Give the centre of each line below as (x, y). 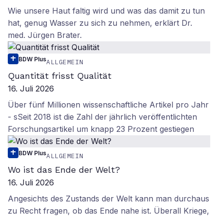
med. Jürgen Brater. (45, 35)
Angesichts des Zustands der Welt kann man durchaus (109, 199)
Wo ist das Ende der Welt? (64, 170)
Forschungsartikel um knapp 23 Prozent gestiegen (101, 129)
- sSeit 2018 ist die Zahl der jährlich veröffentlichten (102, 117)
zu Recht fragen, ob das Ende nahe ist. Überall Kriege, (109, 211)
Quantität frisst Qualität (60, 76)
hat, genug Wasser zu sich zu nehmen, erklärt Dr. (100, 23)
